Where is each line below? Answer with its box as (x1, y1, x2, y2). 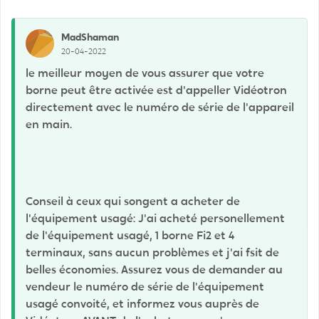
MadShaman (61, 30, 119, 43)
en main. (26, 117, 72, 132)
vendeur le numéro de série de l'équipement (26, 279, 264, 294)
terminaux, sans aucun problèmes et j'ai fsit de (26, 245, 279, 260)
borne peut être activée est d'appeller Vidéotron (26, 83, 287, 98)
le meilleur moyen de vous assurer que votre (26, 66, 264, 80)
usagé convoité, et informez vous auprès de (26, 296, 259, 311)
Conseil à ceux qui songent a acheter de (26, 194, 240, 209)
